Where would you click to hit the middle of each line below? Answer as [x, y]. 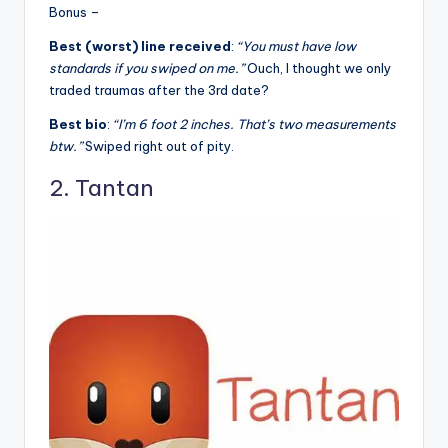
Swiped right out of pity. [158, 145]
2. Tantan [101, 187]
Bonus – [74, 11]
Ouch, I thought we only [319, 67]
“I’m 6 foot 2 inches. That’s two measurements [254, 123]
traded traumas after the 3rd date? [159, 89]
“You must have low [296, 45]
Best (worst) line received [140, 45]
